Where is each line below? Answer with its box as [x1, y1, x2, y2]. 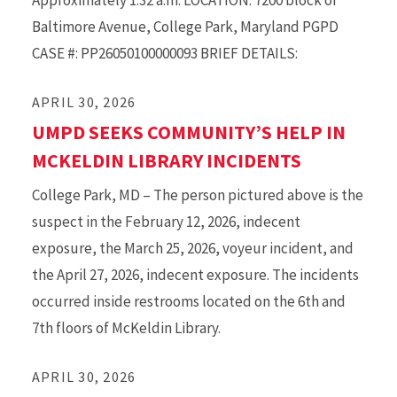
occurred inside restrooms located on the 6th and [32, 292, 346, 311]
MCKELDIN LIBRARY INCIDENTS [32, 148, 301, 173]
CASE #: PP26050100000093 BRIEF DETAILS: [32, 43, 298, 63]
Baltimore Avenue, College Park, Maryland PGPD [32, 17, 339, 36]
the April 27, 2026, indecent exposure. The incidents [32, 265, 359, 284]
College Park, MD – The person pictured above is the [32, 185, 363, 205]
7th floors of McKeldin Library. [32, 318, 221, 338]
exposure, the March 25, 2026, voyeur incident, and [32, 238, 354, 258]
